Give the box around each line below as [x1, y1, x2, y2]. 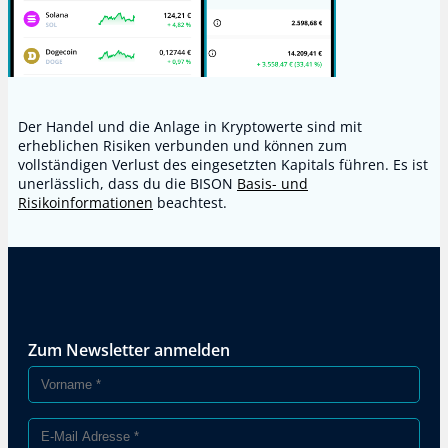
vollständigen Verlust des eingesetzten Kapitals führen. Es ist [18, 155, 428, 175]
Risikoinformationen [18, 193, 153, 213]
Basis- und [237, 174, 308, 194]
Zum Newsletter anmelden [28, 339, 230, 362]
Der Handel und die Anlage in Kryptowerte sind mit [18, 117, 362, 137]
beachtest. [153, 193, 227, 213]
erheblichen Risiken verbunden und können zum [18, 136, 347, 156]
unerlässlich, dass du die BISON [18, 174, 237, 194]
